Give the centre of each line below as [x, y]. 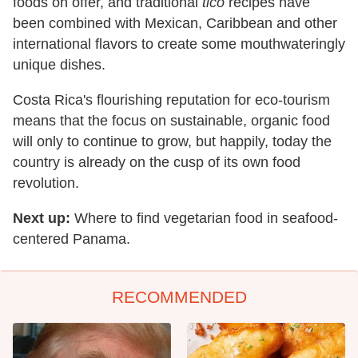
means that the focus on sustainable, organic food [171, 121]
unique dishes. [59, 65]
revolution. [46, 183]
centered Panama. [72, 239]
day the [308, 142]
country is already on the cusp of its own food [157, 163]
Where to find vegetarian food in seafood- [204, 219]
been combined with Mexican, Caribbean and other [175, 24]
